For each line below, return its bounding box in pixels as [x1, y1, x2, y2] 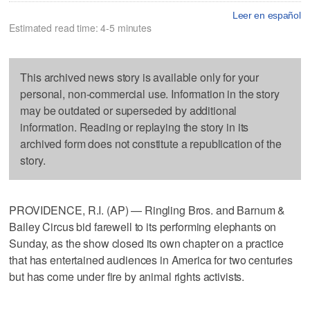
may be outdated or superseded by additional [20, 102, 237, 118]
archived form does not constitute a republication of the [20, 135, 282, 152]
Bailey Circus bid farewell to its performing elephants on [9, 218, 277, 235]
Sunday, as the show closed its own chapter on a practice [9, 235, 284, 251]
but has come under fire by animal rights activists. [9, 268, 245, 284]
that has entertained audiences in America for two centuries [9, 251, 293, 268]
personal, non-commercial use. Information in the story [20, 85, 280, 102]
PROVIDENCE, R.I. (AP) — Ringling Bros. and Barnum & [9, 201, 286, 218]
